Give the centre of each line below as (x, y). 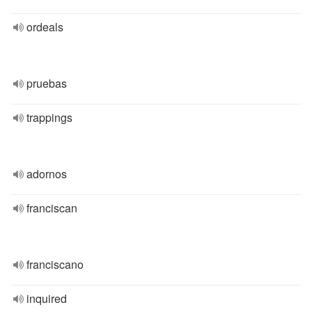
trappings (49, 117)
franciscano (55, 264)
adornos (47, 174)
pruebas (47, 83)
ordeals (45, 27)
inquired (47, 298)
